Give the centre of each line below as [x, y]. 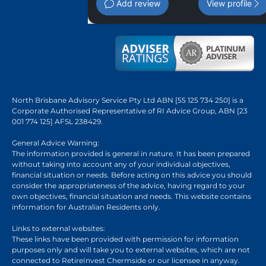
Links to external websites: [58, 228]
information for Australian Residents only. [86, 207]
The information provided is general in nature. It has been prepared [131, 153]
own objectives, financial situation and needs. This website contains [132, 196]
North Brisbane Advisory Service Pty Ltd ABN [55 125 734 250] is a [128, 100]
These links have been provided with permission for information [125, 239]
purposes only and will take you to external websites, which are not [131, 249]
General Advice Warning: [56, 142]
